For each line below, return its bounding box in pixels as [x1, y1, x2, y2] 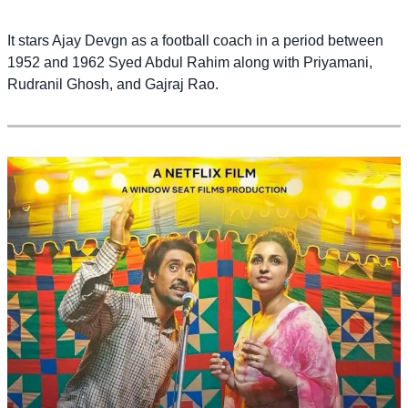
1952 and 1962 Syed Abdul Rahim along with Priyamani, [7, 55, 372, 71]
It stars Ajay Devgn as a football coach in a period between [7, 33, 383, 49]
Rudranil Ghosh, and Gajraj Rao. [7, 76, 219, 93]
